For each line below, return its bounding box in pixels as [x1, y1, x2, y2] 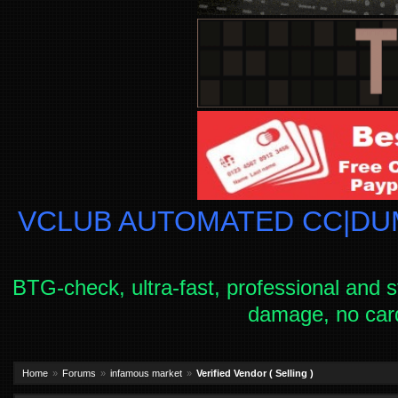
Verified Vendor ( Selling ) [196, 368, 314, 378]
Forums [62, 368, 96, 378]
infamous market [110, 368, 182, 378]
